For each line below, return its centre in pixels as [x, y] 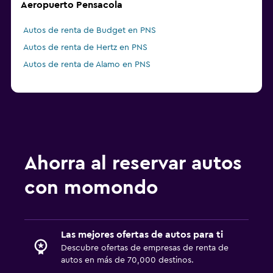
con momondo [91, 188]
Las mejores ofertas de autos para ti [142, 235]
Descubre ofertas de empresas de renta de [145, 248]
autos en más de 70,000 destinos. [127, 261]
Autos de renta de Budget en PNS [90, 31]
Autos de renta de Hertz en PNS [85, 48]
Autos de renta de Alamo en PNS [87, 65]
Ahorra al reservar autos [133, 164]
